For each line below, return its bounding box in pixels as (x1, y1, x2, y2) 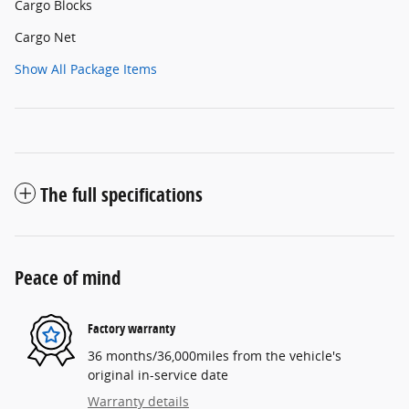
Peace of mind (15, 264, 121, 290)
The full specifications (40, 181, 203, 207)
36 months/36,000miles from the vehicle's (88, 346, 341, 364)
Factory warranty (88, 320, 175, 338)
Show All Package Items (15, 59, 157, 78)
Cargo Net (15, 27, 76, 46)
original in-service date (88, 365, 228, 383)
